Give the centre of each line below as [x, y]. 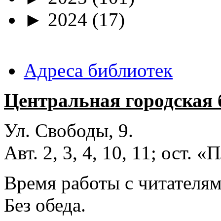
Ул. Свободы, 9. [71, 130]
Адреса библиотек [98, 70]
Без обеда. [45, 205]
